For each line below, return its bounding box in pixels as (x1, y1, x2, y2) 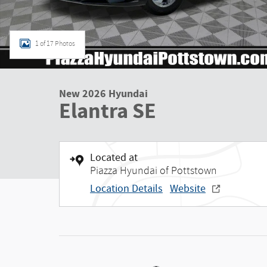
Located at (90, 151, 138, 165)
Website (170, 182, 206, 196)
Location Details (90, 182, 163, 196)
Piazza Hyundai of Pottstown (90, 164, 217, 177)
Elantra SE (59, 97, 156, 126)
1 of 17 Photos (35, 39, 75, 48)
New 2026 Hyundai (59, 86, 148, 101)
